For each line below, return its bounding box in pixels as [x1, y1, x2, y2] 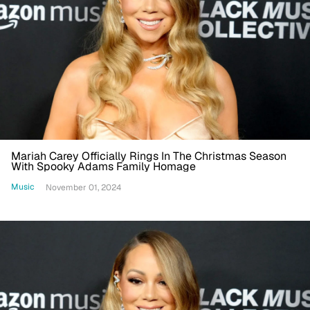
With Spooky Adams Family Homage [11, 158, 196, 174]
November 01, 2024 [46, 181, 121, 193]
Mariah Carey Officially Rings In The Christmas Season [11, 148, 286, 163]
